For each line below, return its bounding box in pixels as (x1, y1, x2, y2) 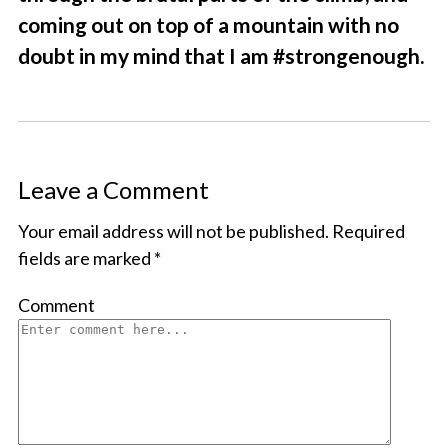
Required (331, 220, 405, 243)
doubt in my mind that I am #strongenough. (17, 43, 424, 69)
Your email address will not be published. (17, 220, 329, 243)
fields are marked (17, 247, 154, 270)
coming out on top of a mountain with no (17, 12, 399, 38)
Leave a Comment (17, 175, 209, 205)
